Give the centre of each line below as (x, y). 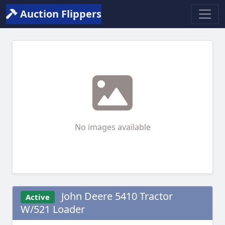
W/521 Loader (53, 209)
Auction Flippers (60, 14)
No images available (113, 127)
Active (37, 197)
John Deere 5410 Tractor (116, 196)
